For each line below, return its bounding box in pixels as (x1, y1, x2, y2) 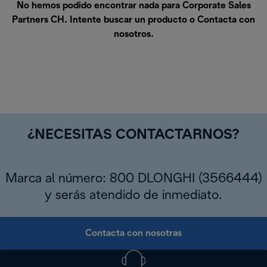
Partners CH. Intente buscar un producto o (12, 15, 197, 25)
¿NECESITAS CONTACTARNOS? (27, 129, 240, 142)
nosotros (113, 30, 151, 39)
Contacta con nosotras (85, 229, 182, 238)
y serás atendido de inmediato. (45, 190, 222, 202)
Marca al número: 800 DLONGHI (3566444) (5, 173, 262, 185)
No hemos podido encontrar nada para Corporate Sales (16, 1, 251, 11)
